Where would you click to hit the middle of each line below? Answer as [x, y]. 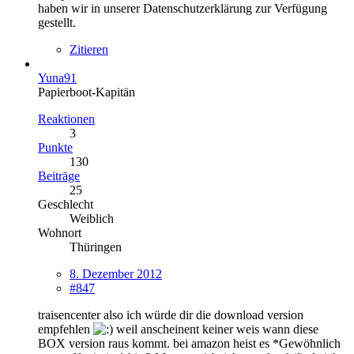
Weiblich [92, 218]
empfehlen [66, 329]
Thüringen [96, 247]
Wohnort [60, 232]
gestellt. [57, 22]
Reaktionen [66, 119]
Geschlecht [66, 204]
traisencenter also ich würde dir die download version [171, 314]
